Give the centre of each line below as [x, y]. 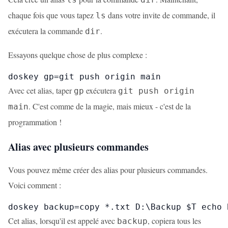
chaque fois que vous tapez [52, 15]
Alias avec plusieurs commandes [78, 147]
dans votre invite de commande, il [161, 15]
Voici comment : [35, 185]
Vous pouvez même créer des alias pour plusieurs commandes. [108, 170]
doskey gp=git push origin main [84, 77]
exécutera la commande [47, 31]
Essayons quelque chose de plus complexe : [78, 55]
